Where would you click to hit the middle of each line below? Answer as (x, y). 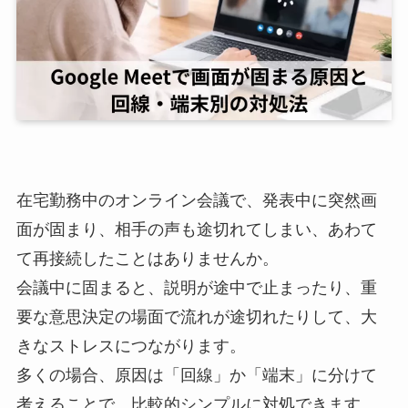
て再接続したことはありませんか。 (147, 258)
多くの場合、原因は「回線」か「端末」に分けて (196, 375)
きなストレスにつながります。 (131, 346)
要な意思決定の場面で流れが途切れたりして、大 (196, 316)
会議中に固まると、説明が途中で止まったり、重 (196, 287)
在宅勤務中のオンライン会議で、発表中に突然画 (196, 200)
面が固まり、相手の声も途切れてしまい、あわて (196, 229)
